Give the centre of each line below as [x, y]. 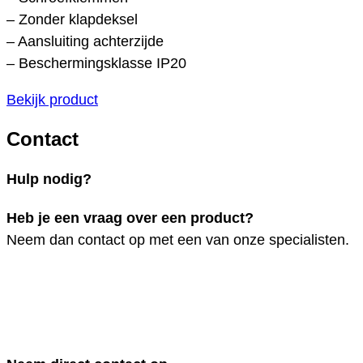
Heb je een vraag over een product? [130, 218]
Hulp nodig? [49, 179]
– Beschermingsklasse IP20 [96, 63]
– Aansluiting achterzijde [85, 41]
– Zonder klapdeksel [72, 19]
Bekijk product [52, 99]
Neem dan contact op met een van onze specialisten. [178, 239]
